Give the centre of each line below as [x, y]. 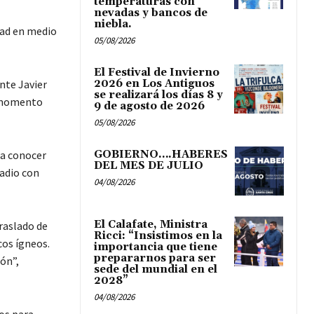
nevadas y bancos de [151, 13]
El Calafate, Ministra [151, 225]
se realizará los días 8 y [158, 95]
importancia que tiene [156, 247]
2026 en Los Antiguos [154, 84]
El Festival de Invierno [157, 73]
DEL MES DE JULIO [149, 166]
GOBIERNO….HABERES [161, 155]
